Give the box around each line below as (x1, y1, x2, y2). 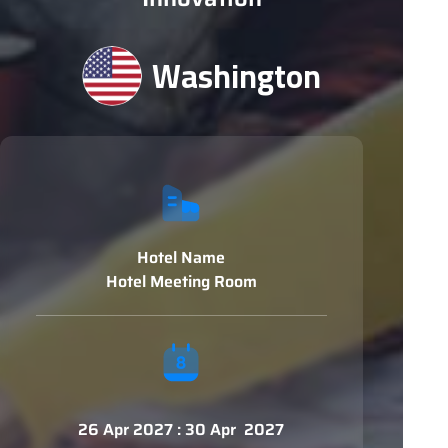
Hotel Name (137, 245, 226, 271)
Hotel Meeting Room (105, 269, 257, 295)
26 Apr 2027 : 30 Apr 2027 (78, 417, 285, 443)
